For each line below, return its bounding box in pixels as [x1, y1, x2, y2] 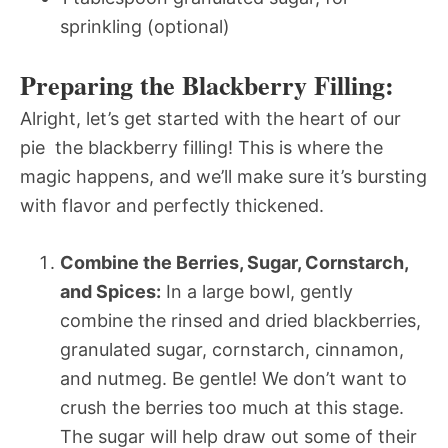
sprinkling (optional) [60, 15, 230, 37]
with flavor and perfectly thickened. [20, 194, 324, 216]
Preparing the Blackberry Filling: [20, 65, 394, 104]
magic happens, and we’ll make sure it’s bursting [20, 165, 427, 187]
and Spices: [60, 280, 161, 302]
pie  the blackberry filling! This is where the [20, 136, 383, 158]
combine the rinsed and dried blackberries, [60, 309, 421, 331]
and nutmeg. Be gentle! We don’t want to [60, 367, 407, 389]
